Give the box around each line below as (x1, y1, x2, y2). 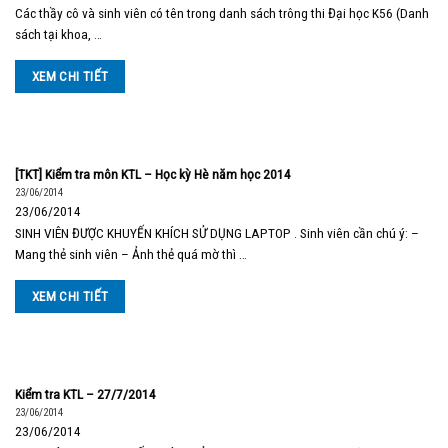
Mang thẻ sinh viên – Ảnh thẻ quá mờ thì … (15, 246, 247, 263)
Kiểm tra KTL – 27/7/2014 (15, 386, 156, 403)
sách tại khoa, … (15, 26, 102, 43)
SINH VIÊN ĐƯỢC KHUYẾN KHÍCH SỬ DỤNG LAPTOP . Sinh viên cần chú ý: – (15, 225, 419, 242)
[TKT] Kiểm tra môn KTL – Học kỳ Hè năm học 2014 (15, 165, 291, 182)
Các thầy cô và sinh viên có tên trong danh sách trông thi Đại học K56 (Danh (15, 5, 429, 22)
